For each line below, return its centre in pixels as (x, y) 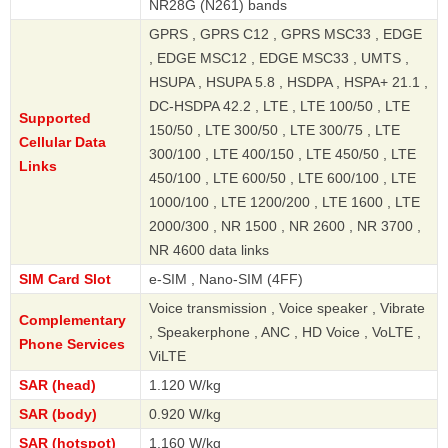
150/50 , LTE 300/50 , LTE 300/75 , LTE (274, 129)
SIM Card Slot (65, 278)
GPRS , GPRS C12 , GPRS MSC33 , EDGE (285, 33)
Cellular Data (62, 141)
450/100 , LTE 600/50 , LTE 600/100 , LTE (282, 177)
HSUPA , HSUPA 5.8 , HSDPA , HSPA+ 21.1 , (288, 81)
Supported (55, 117)
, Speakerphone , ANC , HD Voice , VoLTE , (285, 331)
